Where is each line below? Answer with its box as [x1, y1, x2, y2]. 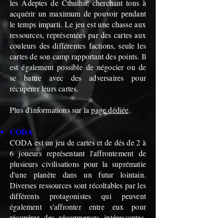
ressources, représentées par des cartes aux [10, 30, 146, 40]
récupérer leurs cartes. [10, 83, 79, 93]
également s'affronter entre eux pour [10, 201, 146, 212]
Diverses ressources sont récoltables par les [10, 180, 146, 190]
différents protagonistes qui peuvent [10, 191, 146, 201]
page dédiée [91, 105, 129, 115]
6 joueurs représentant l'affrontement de [10, 148, 146, 158]
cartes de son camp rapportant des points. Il [10, 51, 146, 61]
